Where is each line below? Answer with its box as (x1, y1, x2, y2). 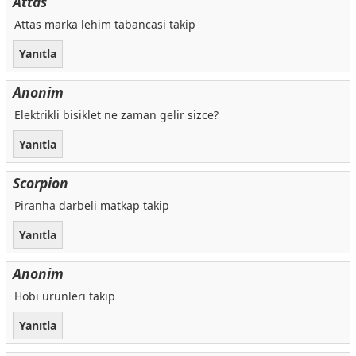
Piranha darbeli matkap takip (14, 197, 169, 213)
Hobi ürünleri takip (14, 288, 115, 304)
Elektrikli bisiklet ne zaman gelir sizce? (14, 106, 219, 122)
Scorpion (12, 172, 68, 192)
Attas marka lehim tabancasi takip (14, 17, 195, 33)
